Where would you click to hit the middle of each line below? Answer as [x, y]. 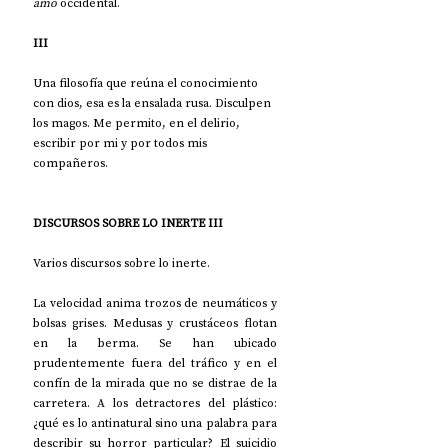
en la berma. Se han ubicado [155, 342]
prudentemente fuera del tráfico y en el [155, 362]
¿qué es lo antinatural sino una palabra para [155, 422]
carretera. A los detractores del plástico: [155, 402]
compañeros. [70, 162]
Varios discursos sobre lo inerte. [121, 262]
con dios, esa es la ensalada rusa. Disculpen [153, 102]
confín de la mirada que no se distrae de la [155, 382]
